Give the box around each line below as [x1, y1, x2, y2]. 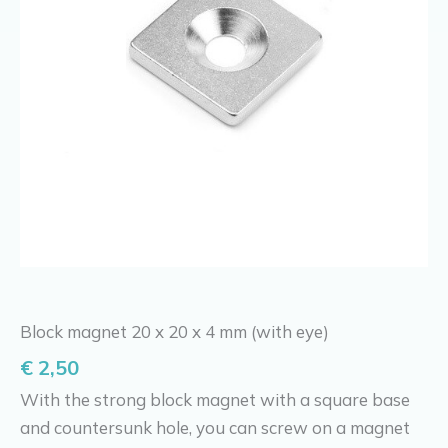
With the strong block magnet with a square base [20, 389, 410, 411]
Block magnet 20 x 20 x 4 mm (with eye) [20, 320, 329, 342]
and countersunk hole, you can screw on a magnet [20, 417, 410, 439]
